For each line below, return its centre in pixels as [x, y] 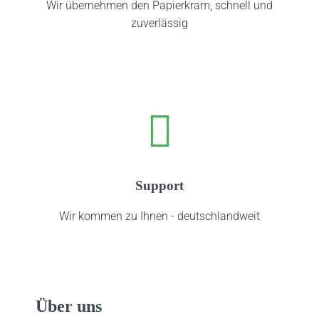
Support [159, 185]
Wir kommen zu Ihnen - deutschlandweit [159, 216]
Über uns [69, 306]
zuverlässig [159, 23]
